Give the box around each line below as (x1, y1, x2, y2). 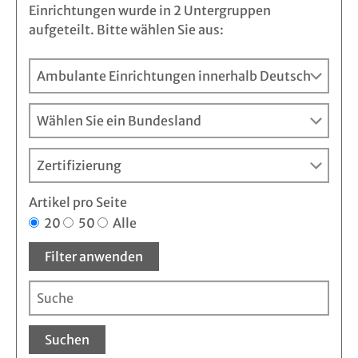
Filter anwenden (45, 248, 143, 265)
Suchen (45, 331, 89, 348)
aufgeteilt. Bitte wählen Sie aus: (29, 22, 224, 38)
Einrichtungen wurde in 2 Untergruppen (29, 2, 271, 19)
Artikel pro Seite (29, 194, 127, 211)
